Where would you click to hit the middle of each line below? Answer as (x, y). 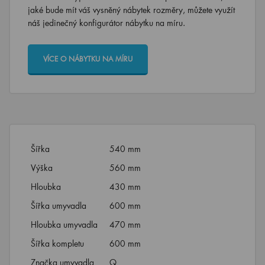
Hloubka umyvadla (64, 224)
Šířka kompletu (57, 243)
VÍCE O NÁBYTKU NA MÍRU (88, 59)
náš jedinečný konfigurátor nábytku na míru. (106, 23)
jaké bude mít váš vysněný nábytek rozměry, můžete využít (131, 10)
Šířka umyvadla (59, 206)
